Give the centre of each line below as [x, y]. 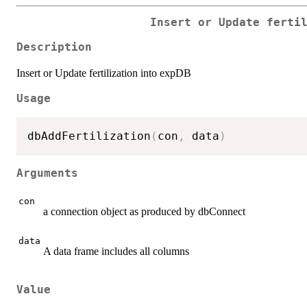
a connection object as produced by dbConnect [144, 212]
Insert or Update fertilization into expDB [104, 73]
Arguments [47, 173]
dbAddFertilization [89, 136]
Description [54, 48]
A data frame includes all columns [116, 251]
